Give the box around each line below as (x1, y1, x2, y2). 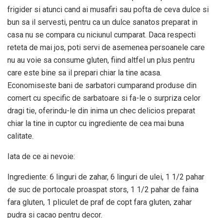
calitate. (7, 131, 34, 141)
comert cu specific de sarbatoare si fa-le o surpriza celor (7, 93, 200, 103)
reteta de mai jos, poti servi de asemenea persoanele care (7, 42, 205, 52)
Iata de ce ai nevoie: (7, 151, 75, 161)
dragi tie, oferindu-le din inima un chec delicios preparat (7, 106, 195, 115)
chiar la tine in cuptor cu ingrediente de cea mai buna (7, 118, 184, 128)
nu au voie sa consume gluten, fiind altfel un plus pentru (7, 55, 195, 65)
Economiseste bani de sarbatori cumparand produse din (7, 80, 197, 90)
